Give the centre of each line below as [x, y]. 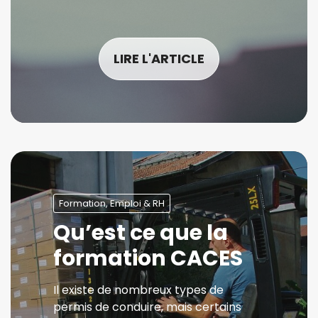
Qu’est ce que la [141, 233]
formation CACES [148, 258]
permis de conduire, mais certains [147, 307]
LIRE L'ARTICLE [159, 59]
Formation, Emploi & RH [112, 203]
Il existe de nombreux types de [138, 290]
